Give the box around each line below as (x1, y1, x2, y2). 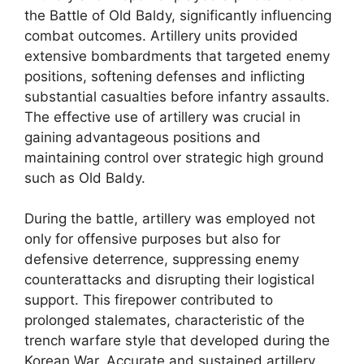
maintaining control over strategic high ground (24, 149, 324, 166)
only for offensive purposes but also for (24, 231, 280, 247)
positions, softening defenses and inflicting (24, 67, 305, 84)
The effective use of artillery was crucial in (24, 108, 301, 125)
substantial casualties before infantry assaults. (24, 88, 330, 105)
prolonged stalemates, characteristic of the (24, 312, 305, 328)
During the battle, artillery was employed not (24, 210, 315, 227)
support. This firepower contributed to (24, 292, 273, 308)
